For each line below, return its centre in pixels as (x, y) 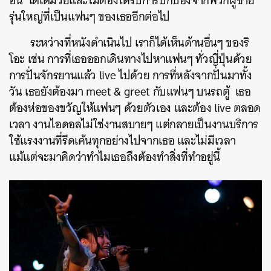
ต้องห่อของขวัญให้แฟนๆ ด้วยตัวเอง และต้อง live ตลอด (135, 108)
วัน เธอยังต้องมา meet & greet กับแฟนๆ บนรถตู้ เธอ (130, 91)
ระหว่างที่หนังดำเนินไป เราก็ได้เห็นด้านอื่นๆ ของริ (140, 42)
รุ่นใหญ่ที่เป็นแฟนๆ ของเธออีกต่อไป (90, 16)
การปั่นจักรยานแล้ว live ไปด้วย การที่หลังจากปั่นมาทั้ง (131, 75)
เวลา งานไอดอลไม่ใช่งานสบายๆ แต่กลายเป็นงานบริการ (134, 124)
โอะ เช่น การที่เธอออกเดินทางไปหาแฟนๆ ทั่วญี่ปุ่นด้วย (131, 59)
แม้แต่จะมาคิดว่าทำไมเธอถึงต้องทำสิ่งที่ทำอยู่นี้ (116, 157)
